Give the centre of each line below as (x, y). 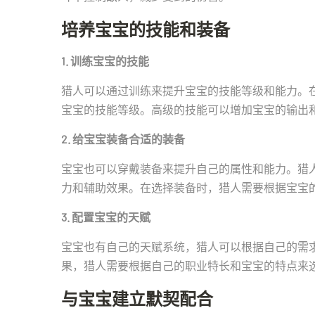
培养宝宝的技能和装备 (146, 29)
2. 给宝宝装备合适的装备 (123, 139)
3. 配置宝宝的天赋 (106, 217)
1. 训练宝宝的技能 (105, 61)
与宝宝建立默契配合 (137, 298)
